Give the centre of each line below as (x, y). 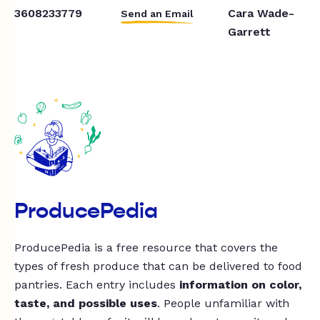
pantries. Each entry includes (97, 285)
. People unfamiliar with (223, 304)
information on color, (240, 285)
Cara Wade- (261, 13)
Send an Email (157, 13)
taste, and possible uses (86, 304)
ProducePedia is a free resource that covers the (146, 248)
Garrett (249, 31)
